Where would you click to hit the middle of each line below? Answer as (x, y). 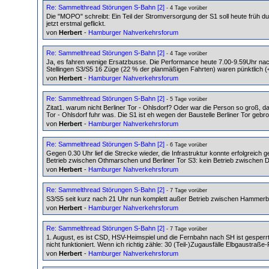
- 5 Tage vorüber (186, 99)
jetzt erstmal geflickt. (76, 23)
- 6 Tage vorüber (186, 144)
